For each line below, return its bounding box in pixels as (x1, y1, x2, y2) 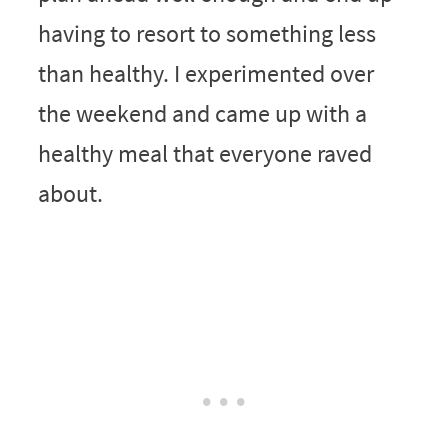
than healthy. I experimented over (37, 57, 374, 89)
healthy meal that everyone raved (37, 137, 372, 169)
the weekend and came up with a (37, 97, 367, 129)
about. (37, 177, 108, 209)
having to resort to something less (37, 17, 376, 49)
